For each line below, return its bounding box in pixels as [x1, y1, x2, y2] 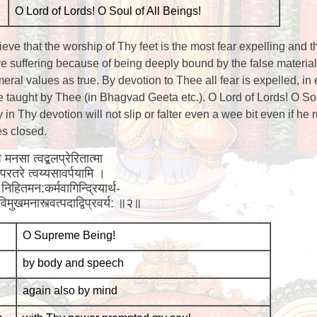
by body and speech [22, 257, 124, 269]
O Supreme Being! [22, 229, 115, 241]
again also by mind [22, 284, 117, 296]
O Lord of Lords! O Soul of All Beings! [14, 5, 201, 17]
